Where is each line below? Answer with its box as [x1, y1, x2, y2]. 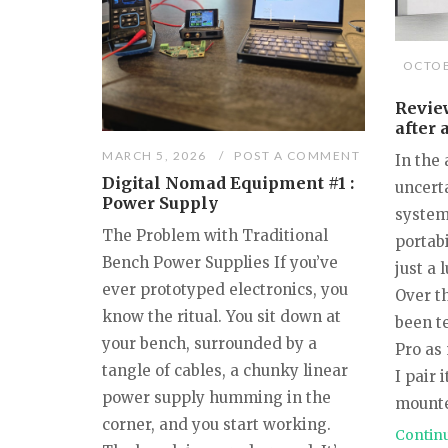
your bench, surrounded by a [102, 334, 317, 354]
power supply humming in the [102, 388, 331, 408]
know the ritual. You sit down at [102, 307, 341, 327]
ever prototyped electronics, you [102, 280, 348, 300]
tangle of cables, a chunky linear [102, 361, 348, 381]
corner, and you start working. [102, 415, 331, 435]
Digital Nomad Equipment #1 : [102, 173, 354, 194]
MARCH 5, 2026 [102, 148, 210, 164]
